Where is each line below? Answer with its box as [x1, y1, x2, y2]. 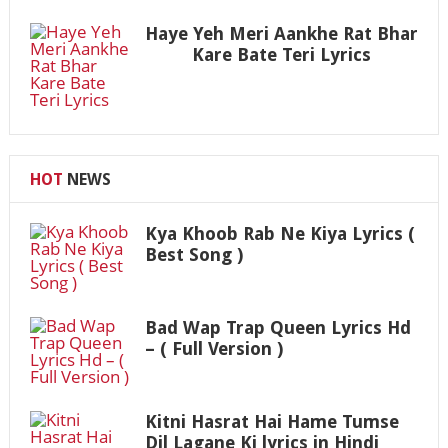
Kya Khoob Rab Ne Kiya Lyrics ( [144, 222, 415, 244]
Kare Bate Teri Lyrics [191, 43, 371, 65]
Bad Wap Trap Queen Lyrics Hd [144, 316, 411, 338]
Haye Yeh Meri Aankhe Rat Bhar [144, 22, 418, 44]
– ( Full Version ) [144, 337, 283, 359]
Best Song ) [144, 243, 243, 265]
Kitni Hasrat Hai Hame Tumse [144, 410, 399, 432]
